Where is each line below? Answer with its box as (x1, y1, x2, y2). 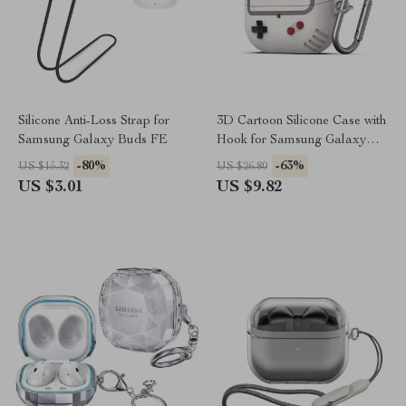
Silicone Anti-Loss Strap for (18, 115, 169, 128)
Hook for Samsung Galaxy (217, 134, 366, 147)
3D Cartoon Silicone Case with (217, 115, 386, 128)
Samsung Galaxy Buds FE (18, 134, 168, 147)
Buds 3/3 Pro (217, 153, 289, 166)
